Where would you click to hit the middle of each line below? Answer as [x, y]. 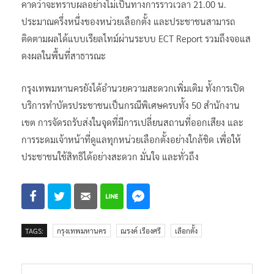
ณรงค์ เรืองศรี [141, 230]
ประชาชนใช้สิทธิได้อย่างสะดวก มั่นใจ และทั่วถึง [110, 156]
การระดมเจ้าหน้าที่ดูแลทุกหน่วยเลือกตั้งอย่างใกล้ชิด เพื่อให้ [131, 139]
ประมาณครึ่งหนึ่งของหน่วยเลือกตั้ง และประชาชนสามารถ [128, 21]
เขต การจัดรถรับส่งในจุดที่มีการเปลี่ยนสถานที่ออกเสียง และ [132, 122]
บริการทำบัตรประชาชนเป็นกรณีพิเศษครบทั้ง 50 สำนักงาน [131, 105]
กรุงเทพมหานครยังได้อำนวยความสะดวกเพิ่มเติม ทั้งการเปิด [133, 87]
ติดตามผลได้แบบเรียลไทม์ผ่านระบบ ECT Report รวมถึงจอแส [136, 38]
